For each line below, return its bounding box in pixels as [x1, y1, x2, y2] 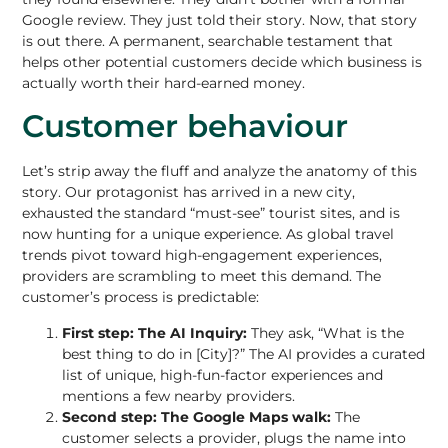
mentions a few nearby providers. [62, 386, 296, 405]
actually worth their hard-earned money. [22, 73, 306, 92]
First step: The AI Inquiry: [62, 323, 248, 342]
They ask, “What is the [247, 323, 405, 342]
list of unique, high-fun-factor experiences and [62, 365, 384, 384]
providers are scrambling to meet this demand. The [22, 267, 382, 286]
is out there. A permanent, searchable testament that [22, 31, 394, 50]
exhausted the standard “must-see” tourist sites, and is [22, 204, 401, 223]
